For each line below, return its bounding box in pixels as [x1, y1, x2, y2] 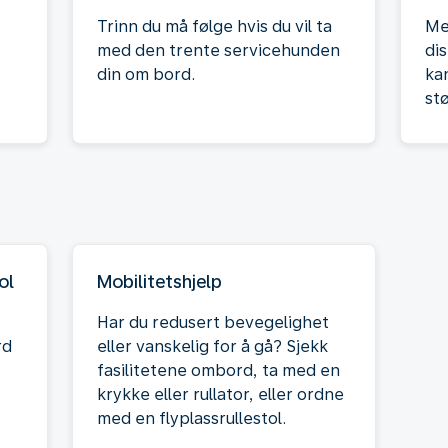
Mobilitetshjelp [97, 270, 222, 292]
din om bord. [97, 64, 195, 84]
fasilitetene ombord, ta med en [97, 360, 340, 380]
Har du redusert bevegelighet [97, 312, 329, 332]
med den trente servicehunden [97, 40, 340, 60]
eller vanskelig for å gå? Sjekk [97, 336, 328, 356]
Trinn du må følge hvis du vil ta [97, 16, 332, 36]
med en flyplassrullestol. [97, 408, 286, 428]
